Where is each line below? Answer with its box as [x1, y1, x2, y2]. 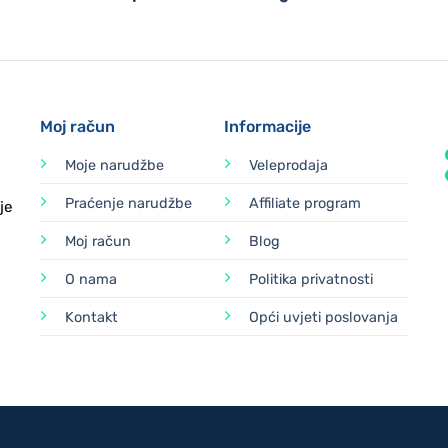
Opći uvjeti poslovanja [249, 308, 398, 326]
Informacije [224, 116, 311, 136]
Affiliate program [249, 194, 361, 212]
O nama [65, 270, 118, 288]
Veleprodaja [249, 156, 328, 174]
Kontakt [65, 308, 119, 326]
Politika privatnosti [249, 270, 373, 288]
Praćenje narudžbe [65, 194, 193, 212]
